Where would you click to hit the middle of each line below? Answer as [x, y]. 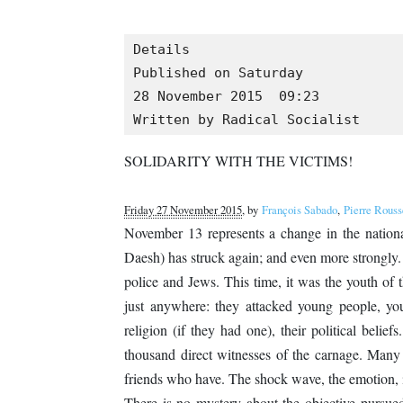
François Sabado [300, 210]
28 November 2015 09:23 [226, 97]
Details [161, 50]
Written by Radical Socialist [246, 120]
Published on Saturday [218, 73]
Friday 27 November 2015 [183, 210]
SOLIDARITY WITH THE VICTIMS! [238, 161]
